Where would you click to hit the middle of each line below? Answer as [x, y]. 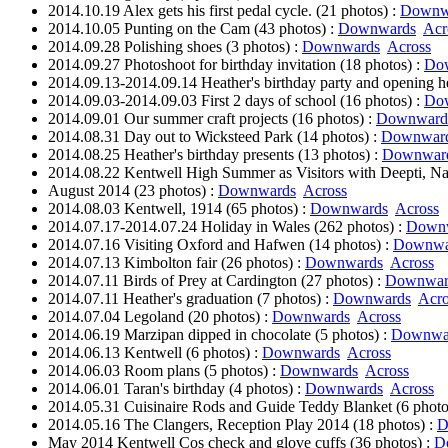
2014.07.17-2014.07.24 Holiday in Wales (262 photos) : [227, 226]
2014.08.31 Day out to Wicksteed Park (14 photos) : [214, 136]
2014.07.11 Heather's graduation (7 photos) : [190, 298]
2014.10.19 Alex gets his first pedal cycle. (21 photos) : [224, 10]
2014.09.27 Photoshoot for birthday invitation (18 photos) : [236, 64]
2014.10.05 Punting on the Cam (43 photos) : [193, 28]
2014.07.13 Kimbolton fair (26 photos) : [176, 262]
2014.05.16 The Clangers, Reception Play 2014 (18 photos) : [242, 424]
